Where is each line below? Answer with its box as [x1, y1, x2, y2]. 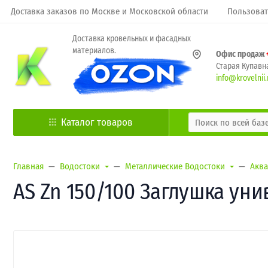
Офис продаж [216, 48, 266, 59]
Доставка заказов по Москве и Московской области [11, 6, 208, 17]
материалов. [72, 45, 116, 56]
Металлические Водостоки [124, 161, 225, 172]
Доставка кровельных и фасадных [72, 33, 191, 44]
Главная [13, 161, 44, 172]
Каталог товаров [61, 116, 133, 129]
